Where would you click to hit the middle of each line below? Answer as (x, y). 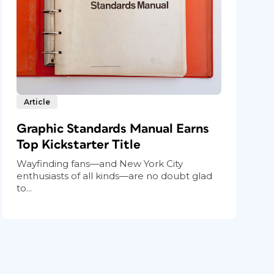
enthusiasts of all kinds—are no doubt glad (115, 176)
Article (37, 102)
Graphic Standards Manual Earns (113, 128)
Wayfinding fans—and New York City (100, 163)
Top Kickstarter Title (79, 144)
